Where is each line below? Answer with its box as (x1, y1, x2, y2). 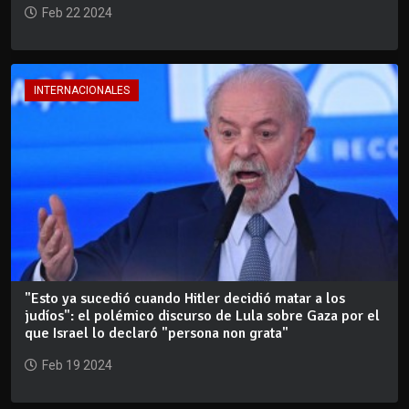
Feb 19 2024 (42, 358, 112, 373)
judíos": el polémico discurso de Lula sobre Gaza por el (25, 307, 380, 326)
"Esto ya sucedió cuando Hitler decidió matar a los (25, 289, 345, 309)
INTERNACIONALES (34, 83, 130, 97)
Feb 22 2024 (42, 5, 112, 20)
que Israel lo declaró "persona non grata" (25, 324, 288, 343)
